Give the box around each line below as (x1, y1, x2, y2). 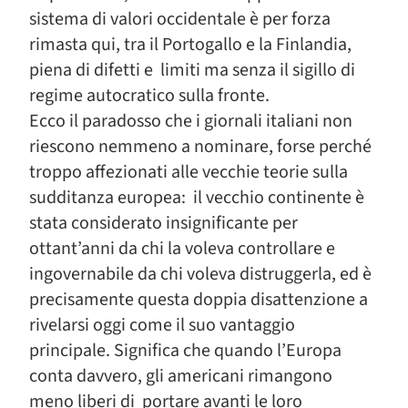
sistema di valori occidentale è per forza (29, 5, 331, 32)
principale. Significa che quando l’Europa (29, 337, 342, 363)
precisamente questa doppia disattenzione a (29, 286, 368, 312)
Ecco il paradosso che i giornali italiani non (29, 107, 352, 134)
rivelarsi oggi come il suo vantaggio (29, 311, 295, 338)
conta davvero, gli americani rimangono (29, 362, 332, 389)
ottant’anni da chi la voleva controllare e (29, 235, 335, 261)
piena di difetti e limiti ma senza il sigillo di (29, 56, 355, 83)
